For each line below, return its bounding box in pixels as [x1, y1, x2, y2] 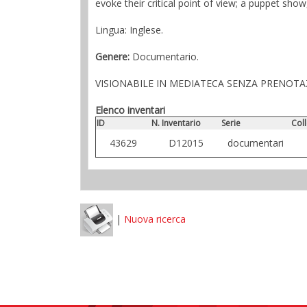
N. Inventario [151, 117, 201, 129]
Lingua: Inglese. [95, 23, 163, 36]
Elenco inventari [95, 103, 165, 116]
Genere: [95, 50, 130, 63]
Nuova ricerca [124, 212, 186, 225]
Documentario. [130, 50, 199, 63]
